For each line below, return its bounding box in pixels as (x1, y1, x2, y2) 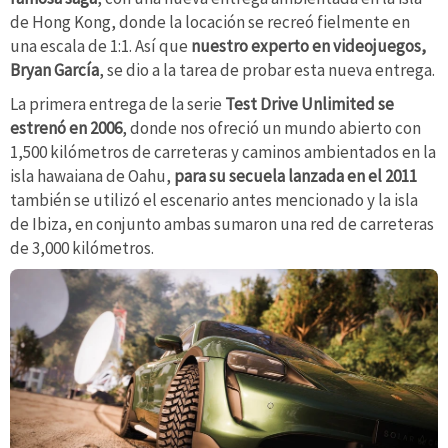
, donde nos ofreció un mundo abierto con (122, 116, 421, 139)
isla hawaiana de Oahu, (10, 164, 174, 187)
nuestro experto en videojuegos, (191, 34, 426, 57)
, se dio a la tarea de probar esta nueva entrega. (99, 58, 435, 81)
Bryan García (10, 58, 99, 81)
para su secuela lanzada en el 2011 (174, 164, 417, 187)
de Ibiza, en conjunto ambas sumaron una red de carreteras (10, 212, 434, 235)
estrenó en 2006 (10, 116, 122, 139)
